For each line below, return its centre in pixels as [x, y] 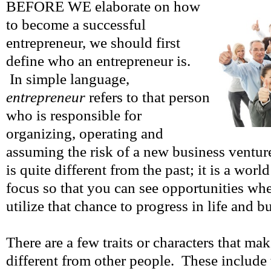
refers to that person [149, 97]
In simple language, [68, 79]
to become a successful [76, 24]
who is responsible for [74, 115]
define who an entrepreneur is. [98, 61]
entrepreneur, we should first [93, 43]
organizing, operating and [85, 133]
